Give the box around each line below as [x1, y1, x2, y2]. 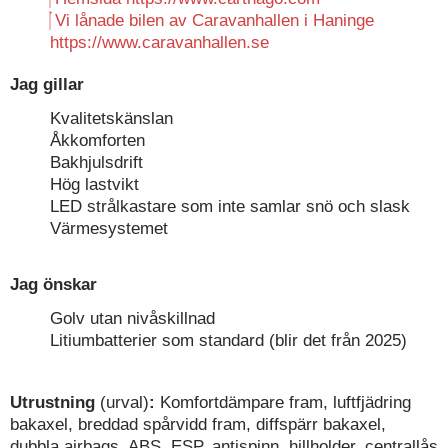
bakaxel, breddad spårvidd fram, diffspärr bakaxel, [10, 415, 386, 435]
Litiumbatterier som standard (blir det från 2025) [50, 331, 407, 351]
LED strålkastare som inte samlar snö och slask [50, 197, 410, 217]
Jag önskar [10, 275, 97, 295]
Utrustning [10, 393, 100, 413]
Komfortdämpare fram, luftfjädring [155, 393, 411, 413]
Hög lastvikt [50, 175, 139, 195]
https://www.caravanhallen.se [50, 33, 269, 53]
